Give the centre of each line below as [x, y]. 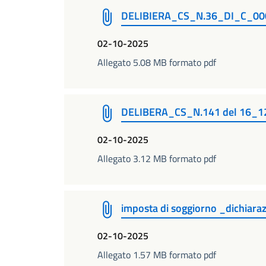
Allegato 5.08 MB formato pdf [157, 62]
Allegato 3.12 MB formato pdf [157, 159]
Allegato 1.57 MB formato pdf [157, 255]
